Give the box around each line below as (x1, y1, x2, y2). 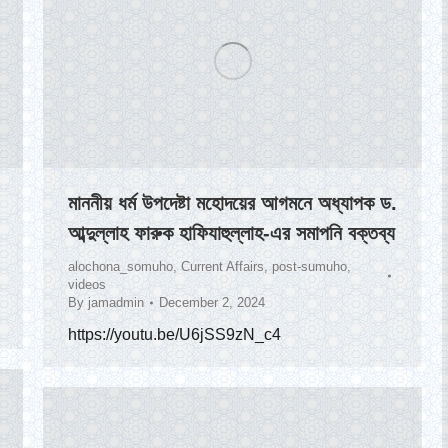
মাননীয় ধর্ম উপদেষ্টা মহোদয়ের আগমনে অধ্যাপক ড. (68, 192, 397, 215)
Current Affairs (181, 259, 264, 275)
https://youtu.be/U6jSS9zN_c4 (68, 326, 281, 344)
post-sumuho (272, 259, 347, 275)
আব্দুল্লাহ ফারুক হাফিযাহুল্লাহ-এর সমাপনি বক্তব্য (68, 222, 395, 245)
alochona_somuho (68, 259, 173, 275)
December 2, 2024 (159, 295, 265, 311)
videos (68, 277, 106, 293)
